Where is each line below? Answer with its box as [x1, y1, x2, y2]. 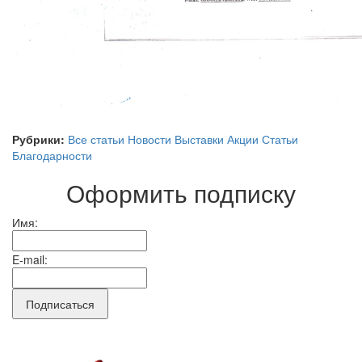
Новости [128, 130, 171, 147]
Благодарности [12, 146, 92, 163]
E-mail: [12, 250, 48, 267]
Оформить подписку [66, 175, 296, 210]
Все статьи [68, 130, 124, 147]
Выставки [175, 130, 224, 147]
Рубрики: [12, 130, 65, 147]
